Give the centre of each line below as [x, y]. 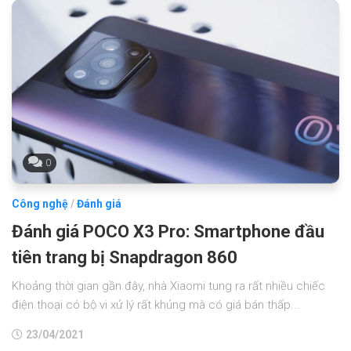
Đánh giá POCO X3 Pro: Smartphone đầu [168, 231]
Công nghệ [40, 203]
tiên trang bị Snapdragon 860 [125, 257]
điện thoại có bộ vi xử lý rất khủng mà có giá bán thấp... [156, 304]
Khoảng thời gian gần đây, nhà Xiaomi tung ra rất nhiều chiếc [168, 286]
